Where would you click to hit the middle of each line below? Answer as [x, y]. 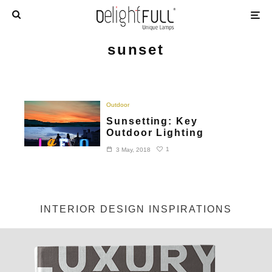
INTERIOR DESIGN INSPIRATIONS [136, 209]
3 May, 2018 [134, 149]
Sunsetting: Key [152, 121]
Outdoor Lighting [155, 132]
